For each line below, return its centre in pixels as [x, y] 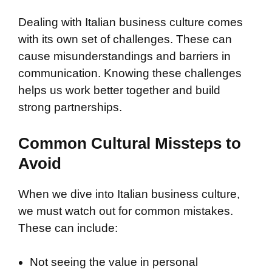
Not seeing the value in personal [114, 262]
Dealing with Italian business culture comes [131, 22]
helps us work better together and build [119, 90]
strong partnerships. [70, 107]
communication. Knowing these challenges [130, 73]
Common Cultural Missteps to [130, 143]
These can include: [68, 228]
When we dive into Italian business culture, [129, 194]
